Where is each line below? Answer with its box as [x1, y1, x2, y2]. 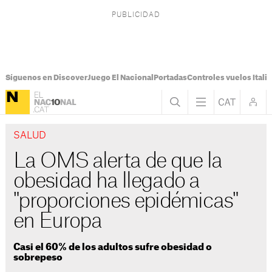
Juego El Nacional [87, 74, 154, 81]
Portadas [153, 74, 187, 81]
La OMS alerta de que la [13, 151, 222, 172]
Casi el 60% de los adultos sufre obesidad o [13, 242, 212, 252]
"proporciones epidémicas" [13, 191, 238, 212]
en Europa [13, 211, 101, 232]
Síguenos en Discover [5, 74, 87, 81]
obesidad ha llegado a [13, 171, 200, 192]
